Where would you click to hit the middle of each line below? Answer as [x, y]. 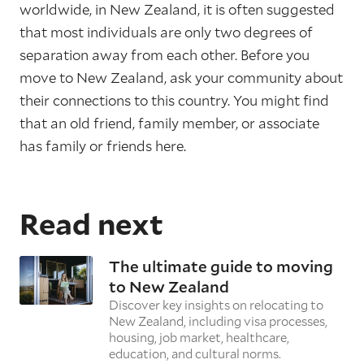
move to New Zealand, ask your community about [181, 78]
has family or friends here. [103, 146]
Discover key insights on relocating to [216, 305]
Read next [91, 224]
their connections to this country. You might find [174, 101]
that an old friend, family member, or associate [169, 123]
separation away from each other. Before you [165, 55]
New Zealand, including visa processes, [218, 321]
